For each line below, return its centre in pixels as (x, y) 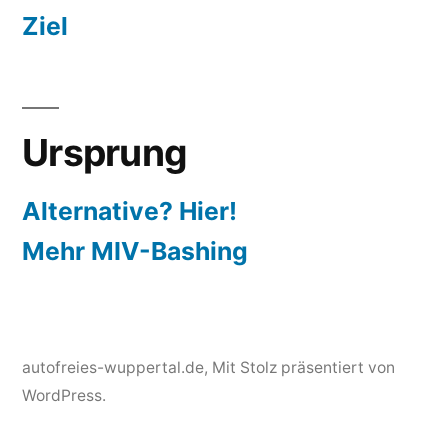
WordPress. (64, 396)
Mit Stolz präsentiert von (303, 368)
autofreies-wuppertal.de (113, 368)
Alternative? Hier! (129, 211)
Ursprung (105, 153)
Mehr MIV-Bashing (135, 251)
